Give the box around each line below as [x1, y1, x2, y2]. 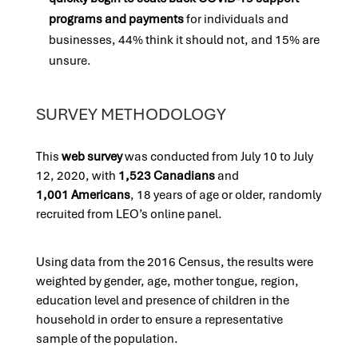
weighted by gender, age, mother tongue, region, [35, 273, 299, 289]
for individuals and [183, 11, 288, 27]
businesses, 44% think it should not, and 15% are [48, 32, 320, 48]
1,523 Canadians [117, 168, 217, 184]
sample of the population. [35, 331, 178, 347]
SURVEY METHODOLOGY [35, 103, 226, 125]
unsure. [48, 53, 91, 69]
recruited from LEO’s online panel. [35, 206, 222, 222]
